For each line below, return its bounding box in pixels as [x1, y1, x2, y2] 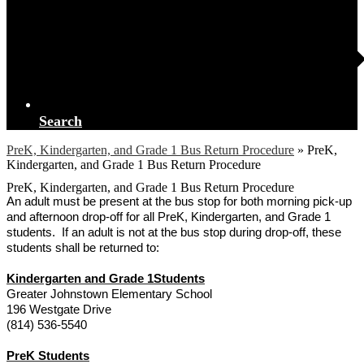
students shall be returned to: [6, 241, 159, 254]
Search [39, 113, 82, 129]
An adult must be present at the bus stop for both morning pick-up [6, 195, 352, 208]
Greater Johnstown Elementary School [6, 288, 212, 301]
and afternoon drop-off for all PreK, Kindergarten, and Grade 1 [6, 210, 331, 223]
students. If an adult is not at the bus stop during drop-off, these [6, 226, 341, 239]
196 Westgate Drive [6, 303, 111, 316]
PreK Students [6, 349, 89, 362]
